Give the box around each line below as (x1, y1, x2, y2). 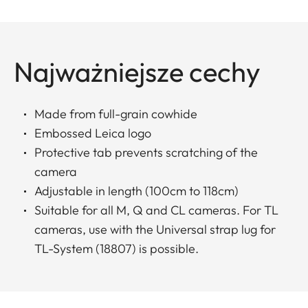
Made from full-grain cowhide (34, 106, 197, 122)
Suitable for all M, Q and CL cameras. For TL (34, 202, 278, 219)
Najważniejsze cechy (14, 54, 261, 89)
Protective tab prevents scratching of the (34, 144, 258, 161)
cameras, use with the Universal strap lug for (34, 221, 276, 238)
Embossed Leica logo (34, 125, 151, 142)
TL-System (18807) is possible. (34, 241, 199, 257)
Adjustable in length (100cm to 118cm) (34, 183, 239, 199)
